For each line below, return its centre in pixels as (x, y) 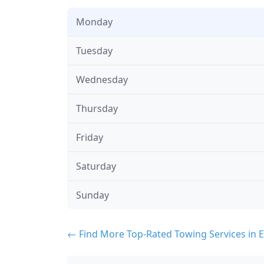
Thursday (97, 108)
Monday (94, 22)
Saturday (96, 166)
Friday (90, 137)
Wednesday (102, 79)
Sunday (93, 195)
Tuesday (94, 50)
